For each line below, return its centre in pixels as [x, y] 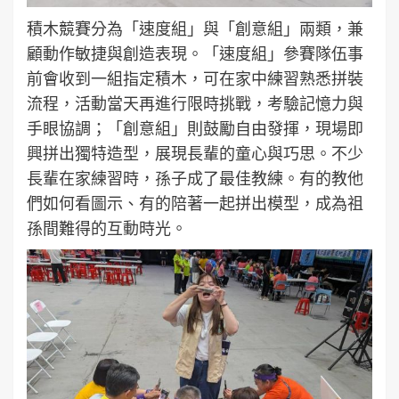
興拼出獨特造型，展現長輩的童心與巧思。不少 [195, 154]
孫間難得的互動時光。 [107, 228]
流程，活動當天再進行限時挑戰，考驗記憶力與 [195, 104]
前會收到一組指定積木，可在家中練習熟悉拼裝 [195, 79]
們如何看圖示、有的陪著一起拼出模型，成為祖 [195, 204]
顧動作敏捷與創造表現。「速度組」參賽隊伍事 [195, 54]
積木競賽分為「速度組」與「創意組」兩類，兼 [195, 29]
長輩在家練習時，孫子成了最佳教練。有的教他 [195, 179]
